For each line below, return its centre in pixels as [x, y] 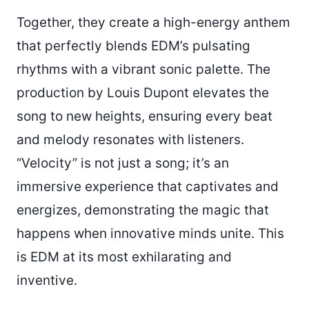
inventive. [47, 280]
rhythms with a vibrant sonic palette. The [143, 69]
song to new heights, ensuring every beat [144, 116]
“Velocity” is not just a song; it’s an [123, 163]
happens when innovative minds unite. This [150, 233]
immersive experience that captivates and [148, 186]
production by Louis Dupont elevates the [143, 92]
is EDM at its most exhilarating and [124, 257]
